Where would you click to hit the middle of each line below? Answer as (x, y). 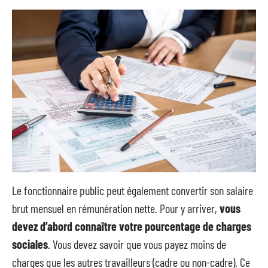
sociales (30, 244)
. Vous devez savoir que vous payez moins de (137, 244)
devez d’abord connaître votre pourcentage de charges (132, 226)
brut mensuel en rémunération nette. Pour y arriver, (116, 208)
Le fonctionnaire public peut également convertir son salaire (133, 190)
